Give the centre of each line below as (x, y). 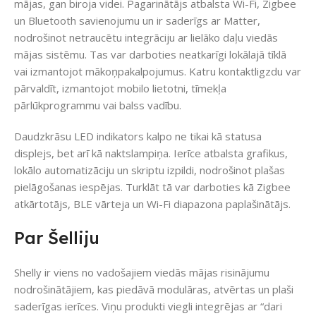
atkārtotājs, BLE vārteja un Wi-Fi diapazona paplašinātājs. (152, 204)
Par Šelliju (57, 238)
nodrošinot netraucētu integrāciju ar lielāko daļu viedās (146, 38)
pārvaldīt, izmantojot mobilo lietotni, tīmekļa (120, 89)
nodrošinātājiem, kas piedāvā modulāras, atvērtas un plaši (154, 290)
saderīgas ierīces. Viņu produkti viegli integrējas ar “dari (148, 306)
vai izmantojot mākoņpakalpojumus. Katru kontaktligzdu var (158, 72)
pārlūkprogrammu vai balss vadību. (98, 105)
